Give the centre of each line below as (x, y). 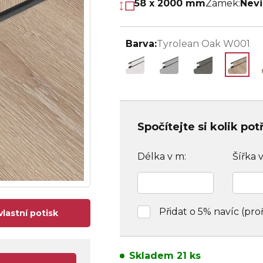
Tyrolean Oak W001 (203, 44)
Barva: (141, 44)
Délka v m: (162, 156)
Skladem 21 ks (165, 256)
